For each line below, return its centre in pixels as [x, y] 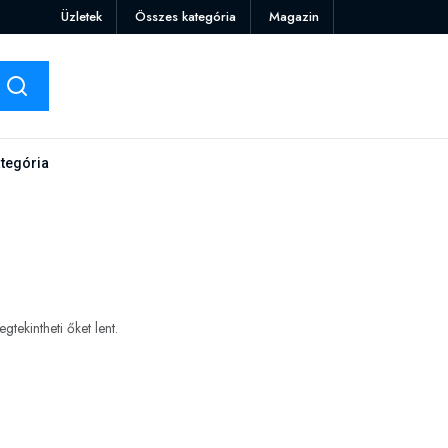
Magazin [294, 16]
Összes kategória [185, 16]
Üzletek [81, 16]
